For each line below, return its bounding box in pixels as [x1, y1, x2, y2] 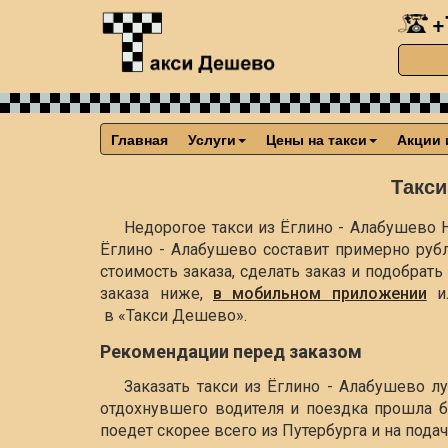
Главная [111, 129, 169, 149]
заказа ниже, [100, 284, 213, 303]
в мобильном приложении [212, 284, 427, 303]
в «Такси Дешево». [100, 306, 248, 325]
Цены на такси [266, 129, 368, 149]
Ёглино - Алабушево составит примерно [100, 240, 417, 259]
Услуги [188, 129, 237, 149]
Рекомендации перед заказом [100, 341, 363, 362]
